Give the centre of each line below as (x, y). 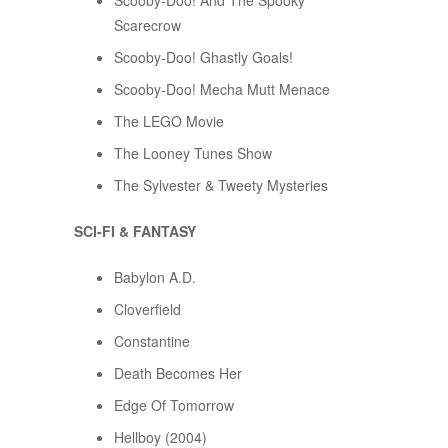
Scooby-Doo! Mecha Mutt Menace (222, 89)
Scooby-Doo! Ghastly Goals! (203, 57)
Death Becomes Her (178, 373)
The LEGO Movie (169, 121)
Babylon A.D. (155, 277)
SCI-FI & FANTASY (135, 231)
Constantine (152, 341)
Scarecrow (147, 25)
